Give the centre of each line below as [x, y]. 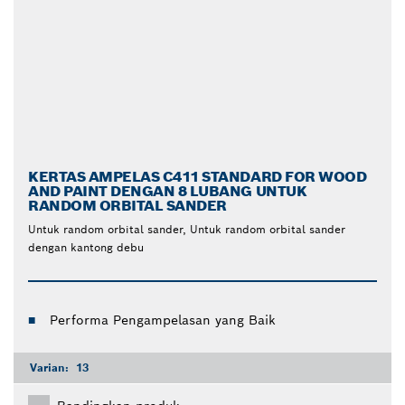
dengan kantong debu [86, 247]
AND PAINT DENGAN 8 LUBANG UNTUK [168, 191]
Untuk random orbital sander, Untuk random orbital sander [187, 229]
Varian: [51, 367]
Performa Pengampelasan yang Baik [163, 320]
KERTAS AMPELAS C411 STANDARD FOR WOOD [198, 176]
